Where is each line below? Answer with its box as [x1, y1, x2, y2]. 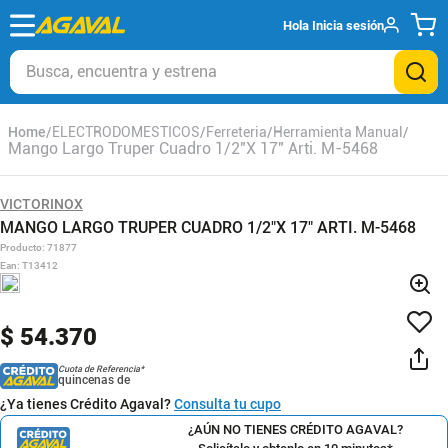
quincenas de [57, 373, 130, 387]
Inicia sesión [312, 17, 384, 33]
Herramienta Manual [273, 124, 403, 140]
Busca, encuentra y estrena [9, 48, 205, 67]
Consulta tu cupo [174, 396, 281, 412]
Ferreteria [206, 124, 267, 140]
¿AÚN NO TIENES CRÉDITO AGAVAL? [188, 421, 403, 437]
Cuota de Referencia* [57, 364, 144, 374]
